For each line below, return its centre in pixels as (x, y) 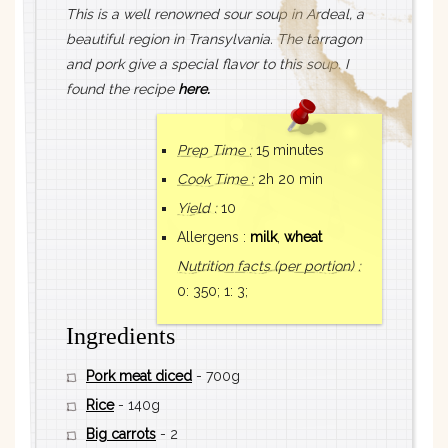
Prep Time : (214, 150)
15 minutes (290, 150)
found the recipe (122, 89)
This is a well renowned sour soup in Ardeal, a (215, 14)
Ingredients (120, 336)
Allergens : (213, 237)
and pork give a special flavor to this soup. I (207, 64)
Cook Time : (215, 179)
